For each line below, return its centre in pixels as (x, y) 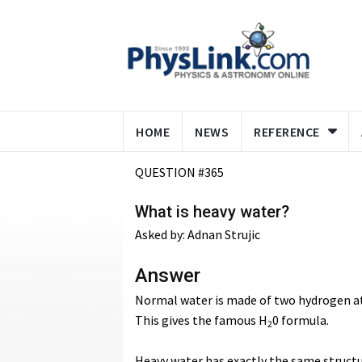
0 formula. (301, 320)
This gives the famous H (201, 320)
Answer (168, 276)
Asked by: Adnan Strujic (198, 234)
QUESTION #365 (179, 172)
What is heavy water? (212, 212)
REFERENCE (287, 132)
